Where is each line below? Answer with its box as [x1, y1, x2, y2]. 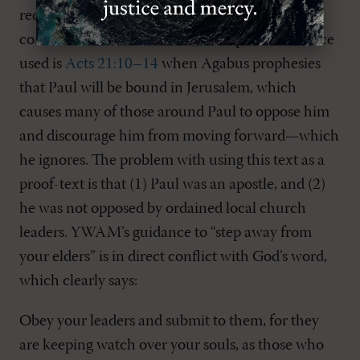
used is [19, 56, 65, 72]
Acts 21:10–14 [65, 56, 158, 72]
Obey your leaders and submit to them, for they [19, 313, 319, 329]
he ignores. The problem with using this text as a [19, 153, 325, 169]
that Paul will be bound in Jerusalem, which [19, 80, 297, 96]
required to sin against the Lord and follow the [19, 8, 313, 24]
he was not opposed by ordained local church [19, 201, 306, 217]
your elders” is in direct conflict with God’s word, [19, 249, 327, 265]
